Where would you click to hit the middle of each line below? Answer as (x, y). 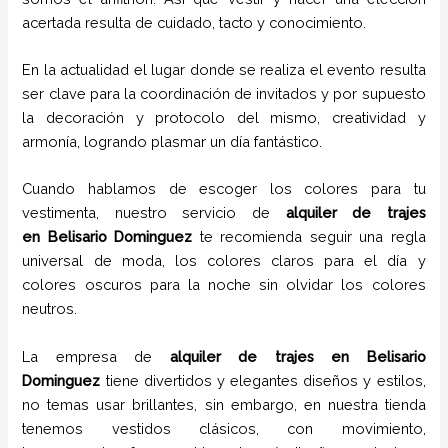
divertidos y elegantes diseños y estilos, (284, 380)
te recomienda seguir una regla (309, 237)
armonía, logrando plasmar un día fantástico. (178, 141)
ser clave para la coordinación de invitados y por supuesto (224, 93)
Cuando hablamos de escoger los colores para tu (224, 189)
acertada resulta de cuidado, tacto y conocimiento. (194, 22)
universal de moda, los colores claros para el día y (224, 261)
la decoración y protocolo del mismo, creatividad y (224, 117)
